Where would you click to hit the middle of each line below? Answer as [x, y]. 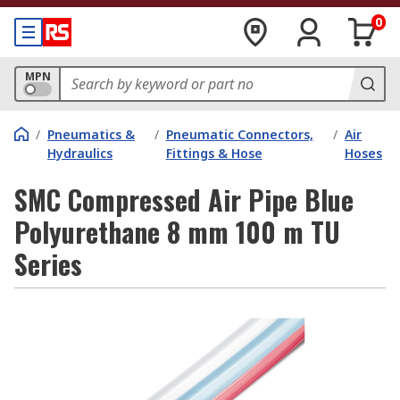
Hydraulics [80, 153]
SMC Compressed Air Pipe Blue [184, 200]
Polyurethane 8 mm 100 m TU [177, 232]
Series [48, 264]
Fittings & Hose [214, 153]
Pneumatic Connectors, [239, 134]
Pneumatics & [91, 134]
